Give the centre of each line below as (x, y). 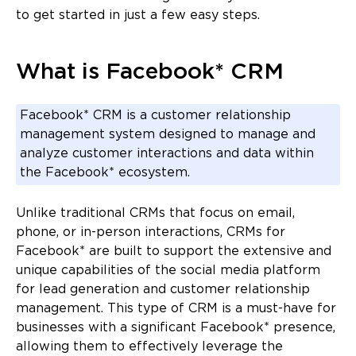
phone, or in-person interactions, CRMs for (151, 232)
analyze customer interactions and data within (167, 153)
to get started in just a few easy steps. (138, 15)
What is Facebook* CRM (150, 72)
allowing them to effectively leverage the (149, 346)
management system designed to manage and (168, 134)
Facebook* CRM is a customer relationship (155, 115)
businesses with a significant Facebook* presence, (176, 327)
